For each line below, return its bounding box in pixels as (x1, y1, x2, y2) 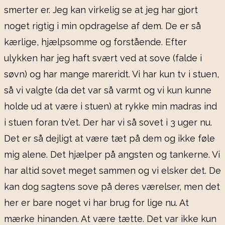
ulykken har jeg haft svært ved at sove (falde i (4, 53, 202, 64)
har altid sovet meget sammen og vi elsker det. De (4, 165, 221, 176)
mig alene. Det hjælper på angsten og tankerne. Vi (4, 149, 220, 160)
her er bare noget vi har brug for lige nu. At (4, 197, 189, 208)
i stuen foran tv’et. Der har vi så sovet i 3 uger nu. (4, 117, 212, 128)
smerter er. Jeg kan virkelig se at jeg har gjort (4, 5, 198, 16)
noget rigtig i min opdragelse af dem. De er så (4, 21, 201, 32)
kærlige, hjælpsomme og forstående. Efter (4, 37, 187, 48)
